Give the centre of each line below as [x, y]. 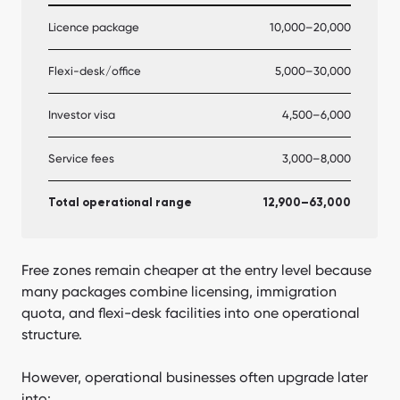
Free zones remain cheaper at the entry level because [196, 270]
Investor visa [82, 114]
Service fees [81, 158]
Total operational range [120, 203]
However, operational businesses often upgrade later [195, 377]
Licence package [94, 27]
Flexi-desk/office [95, 71]
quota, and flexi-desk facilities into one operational [191, 312]
